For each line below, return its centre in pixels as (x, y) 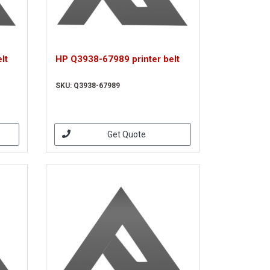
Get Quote (127, 134)
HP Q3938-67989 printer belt (117, 59)
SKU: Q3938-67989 (87, 86)
